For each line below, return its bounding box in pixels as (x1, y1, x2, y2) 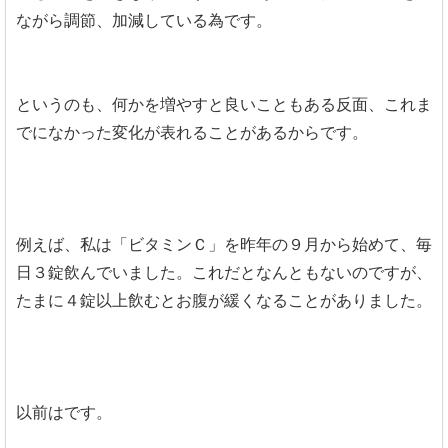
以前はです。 (16, 402, 112, 422)
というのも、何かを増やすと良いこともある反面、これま (16, 94, 432, 114)
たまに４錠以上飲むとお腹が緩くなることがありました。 (16, 290, 432, 310)
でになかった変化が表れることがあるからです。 (16, 122, 368, 142)
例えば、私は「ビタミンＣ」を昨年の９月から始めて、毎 (16, 234, 432, 254)
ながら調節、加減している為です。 (16, 10, 272, 30)
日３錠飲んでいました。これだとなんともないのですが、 (16, 262, 432, 282)
